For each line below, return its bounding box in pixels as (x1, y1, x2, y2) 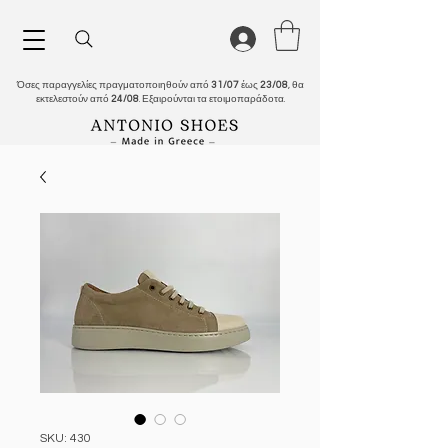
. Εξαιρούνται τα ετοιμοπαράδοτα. (138, 93, 285, 104)
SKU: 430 (40, 431, 91, 445)
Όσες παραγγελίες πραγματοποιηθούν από (16, 79, 211, 90)
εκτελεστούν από (35, 93, 111, 104)
